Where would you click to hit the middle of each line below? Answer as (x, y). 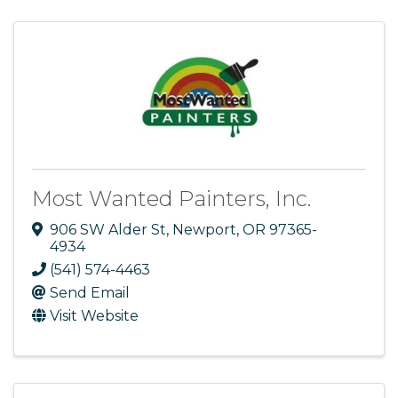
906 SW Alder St (108, 230)
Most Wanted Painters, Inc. (171, 198)
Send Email (90, 293)
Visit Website (94, 316)
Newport (204, 230)
